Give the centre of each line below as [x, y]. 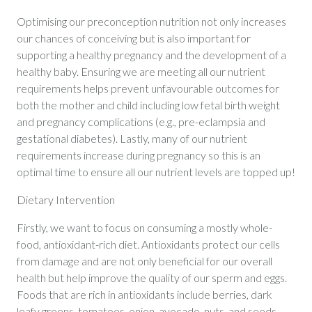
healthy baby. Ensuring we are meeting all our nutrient [141, 71]
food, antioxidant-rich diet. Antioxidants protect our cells [148, 244]
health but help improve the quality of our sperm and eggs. [151, 277]
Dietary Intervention [65, 199]
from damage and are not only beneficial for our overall [144, 260]
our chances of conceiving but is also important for [133, 38]
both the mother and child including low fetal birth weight [148, 104]
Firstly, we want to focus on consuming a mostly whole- [144, 227]
